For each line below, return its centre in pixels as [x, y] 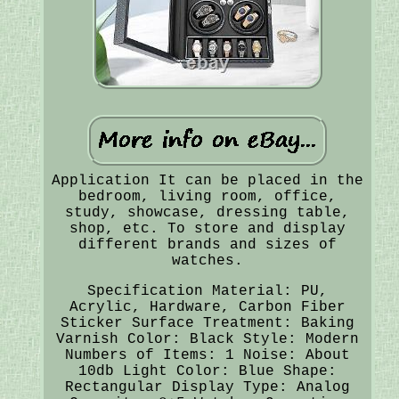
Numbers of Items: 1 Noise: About [207, 355]
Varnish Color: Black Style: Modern [207, 339]
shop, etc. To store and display [207, 228]
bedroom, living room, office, [207, 196]
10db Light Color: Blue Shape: [207, 371]
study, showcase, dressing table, [207, 212]
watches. [207, 261]
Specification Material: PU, [207, 291]
